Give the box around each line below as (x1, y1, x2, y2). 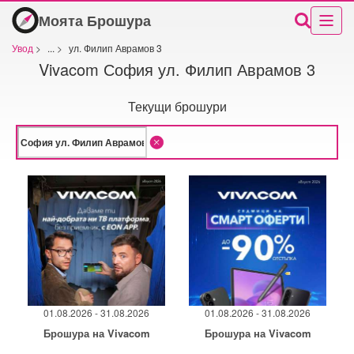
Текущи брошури (127, 97, 227, 115)
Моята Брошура (39, 9, 151, 31)
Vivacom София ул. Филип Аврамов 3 (39, 57, 315, 81)
